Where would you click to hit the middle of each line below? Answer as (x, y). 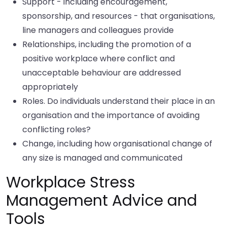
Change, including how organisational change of (117, 144)
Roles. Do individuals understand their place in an (119, 101)
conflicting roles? (56, 130)
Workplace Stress (71, 183)
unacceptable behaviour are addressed (102, 73)
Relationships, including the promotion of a (107, 45)
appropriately (50, 87)
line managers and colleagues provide (98, 30)
